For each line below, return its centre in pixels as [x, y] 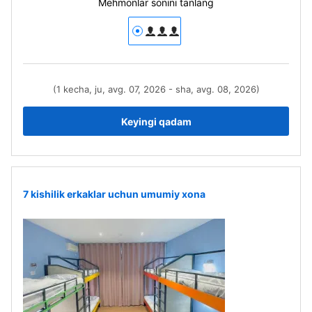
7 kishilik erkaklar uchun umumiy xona [114, 194]
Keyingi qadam [156, 121]
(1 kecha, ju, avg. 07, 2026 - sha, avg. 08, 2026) [156, 89]
